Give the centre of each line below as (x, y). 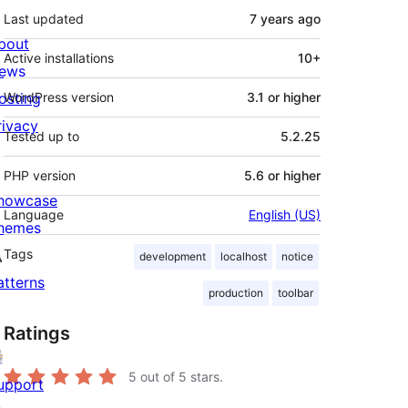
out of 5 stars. (180, 377)
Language (34, 215)
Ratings (37, 334)
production (236, 293)
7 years (272, 19)
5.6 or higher (282, 176)
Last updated (44, 19)
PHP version (40, 176)
